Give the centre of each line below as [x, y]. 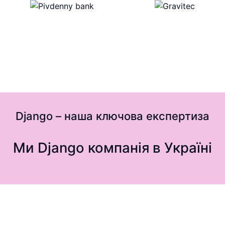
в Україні [182, 147]
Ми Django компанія [81, 147]
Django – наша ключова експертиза [113, 116]
